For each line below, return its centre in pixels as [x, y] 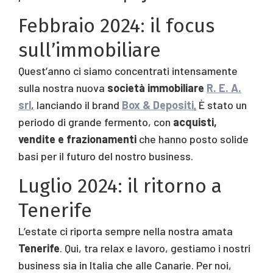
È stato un [222, 105]
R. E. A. [224, 87]
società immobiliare [157, 87]
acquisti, [195, 122]
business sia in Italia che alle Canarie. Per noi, [125, 265]
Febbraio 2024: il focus [116, 25]
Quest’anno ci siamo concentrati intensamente [128, 70]
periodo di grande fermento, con [96, 122]
